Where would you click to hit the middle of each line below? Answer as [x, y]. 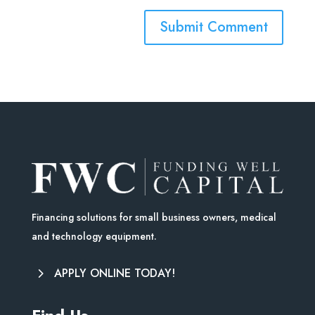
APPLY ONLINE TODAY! [114, 274]
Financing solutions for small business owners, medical [154, 217]
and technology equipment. [95, 236]
